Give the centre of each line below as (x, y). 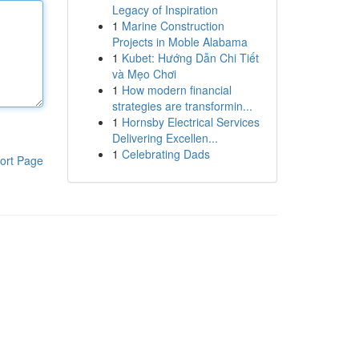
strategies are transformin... (182, 106)
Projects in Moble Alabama (179, 42)
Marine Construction (173, 26)
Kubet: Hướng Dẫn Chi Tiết (190, 58)
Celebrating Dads (165, 154)
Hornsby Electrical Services (190, 122)
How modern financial (176, 90)
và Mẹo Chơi (144, 74)
